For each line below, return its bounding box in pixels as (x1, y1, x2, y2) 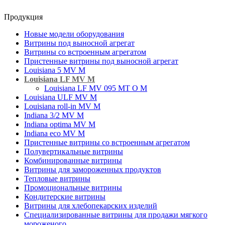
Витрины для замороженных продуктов (24, 165, 161, 174)
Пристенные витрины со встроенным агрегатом (24, 138, 190, 147)
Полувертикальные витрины (24, 147, 123, 156)
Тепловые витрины (24, 174, 90, 183)
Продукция (4, 12, 43, 21)
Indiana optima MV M (24, 120, 95, 129)
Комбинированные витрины (24, 156, 122, 165)
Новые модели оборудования (24, 29, 124, 38)
